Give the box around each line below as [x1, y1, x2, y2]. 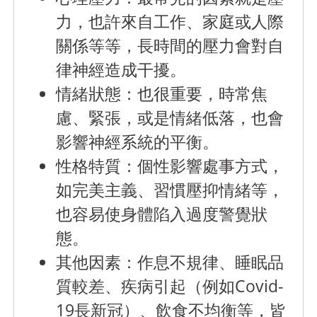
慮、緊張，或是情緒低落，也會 [56, 106, 284, 129]
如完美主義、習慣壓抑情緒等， [56, 178, 284, 202]
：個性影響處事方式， [121, 154, 284, 178]
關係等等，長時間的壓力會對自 [56, 34, 284, 57]
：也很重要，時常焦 [121, 82, 268, 105]
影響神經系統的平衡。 [56, 130, 219, 154]
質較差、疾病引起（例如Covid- [56, 275, 284, 298]
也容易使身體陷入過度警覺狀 [56, 202, 268, 226]
